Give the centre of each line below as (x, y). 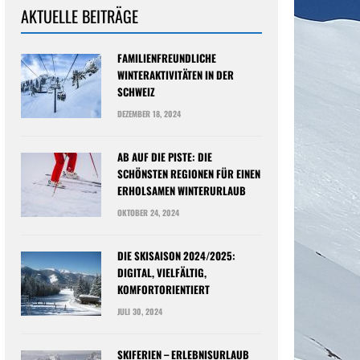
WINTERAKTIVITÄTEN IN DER (176, 75)
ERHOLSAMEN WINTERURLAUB (182, 190)
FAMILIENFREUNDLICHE (167, 58)
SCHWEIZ (136, 92)
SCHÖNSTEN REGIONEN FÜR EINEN (189, 174)
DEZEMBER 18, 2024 (149, 114)
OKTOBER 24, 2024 (148, 213)
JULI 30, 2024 (140, 311)
